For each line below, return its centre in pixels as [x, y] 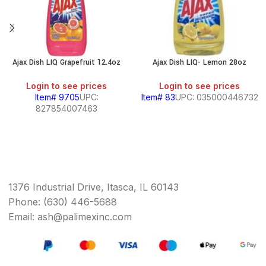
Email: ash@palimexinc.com [70, 217]
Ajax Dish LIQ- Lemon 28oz [199, 62]
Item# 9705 [57, 97]
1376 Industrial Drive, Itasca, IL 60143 [94, 187]
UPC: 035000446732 [216, 97]
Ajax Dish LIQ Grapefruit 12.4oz [66, 62]
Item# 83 [158, 97]
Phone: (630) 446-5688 [63, 202]
